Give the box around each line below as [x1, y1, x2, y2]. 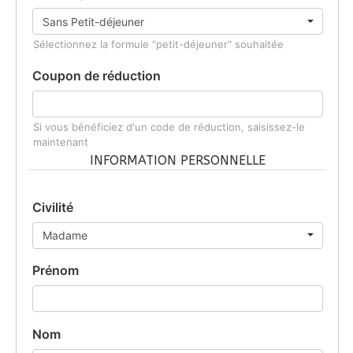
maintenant [33, 135, 88, 148]
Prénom [32, 262, 79, 279]
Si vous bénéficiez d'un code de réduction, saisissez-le [33, 120, 305, 133]
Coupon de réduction [32, 67, 161, 84]
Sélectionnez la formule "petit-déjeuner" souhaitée [33, 37, 284, 50]
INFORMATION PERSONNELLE [89, 152, 266, 168]
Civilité [32, 199, 73, 215]
